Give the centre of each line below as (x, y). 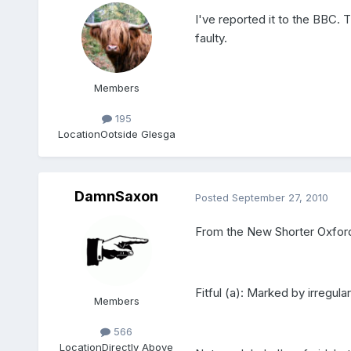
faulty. (211, 38)
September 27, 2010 (280, 197)
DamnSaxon (117, 197)
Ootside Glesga (138, 134)
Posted (213, 197)
